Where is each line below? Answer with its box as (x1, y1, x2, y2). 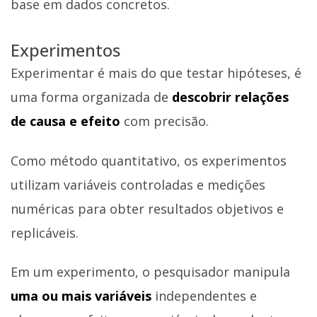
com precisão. (124, 113, 209, 130)
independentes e (155, 287, 257, 305)
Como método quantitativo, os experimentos (11, 151, 287, 169)
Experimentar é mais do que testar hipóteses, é (11, 64, 301, 82)
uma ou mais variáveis (11, 287, 155, 305)
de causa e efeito (11, 113, 124, 130)
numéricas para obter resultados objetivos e (11, 200, 284, 217)
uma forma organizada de (11, 88, 172, 106)
